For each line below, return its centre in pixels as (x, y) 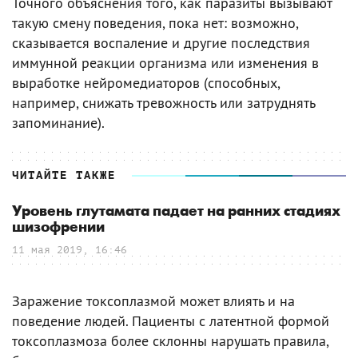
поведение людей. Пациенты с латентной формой (171, 320)
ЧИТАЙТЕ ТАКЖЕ (64, 175)
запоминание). (58, 122)
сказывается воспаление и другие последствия (161, 42)
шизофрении (58, 227)
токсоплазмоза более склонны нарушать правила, (170, 340)
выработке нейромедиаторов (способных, (146, 82)
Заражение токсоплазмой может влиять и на (153, 300)
